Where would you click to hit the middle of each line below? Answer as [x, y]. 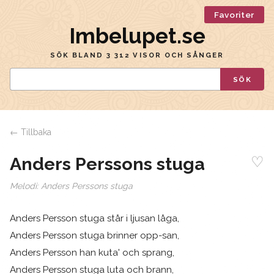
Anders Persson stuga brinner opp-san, [94, 235]
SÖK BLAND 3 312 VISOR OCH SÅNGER [137, 55]
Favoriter [234, 15]
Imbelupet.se [137, 36]
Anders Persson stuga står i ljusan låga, [94, 218]
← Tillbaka [31, 132]
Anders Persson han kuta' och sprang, [92, 252]
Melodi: [25, 186]
